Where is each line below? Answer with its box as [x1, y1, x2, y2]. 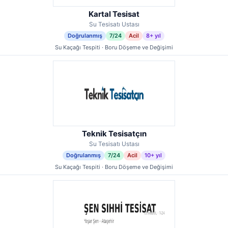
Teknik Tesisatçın [81, 129, 147, 138]
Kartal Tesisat [89, 9, 139, 19]
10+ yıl [145, 152, 162, 159]
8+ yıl [146, 32, 161, 39]
